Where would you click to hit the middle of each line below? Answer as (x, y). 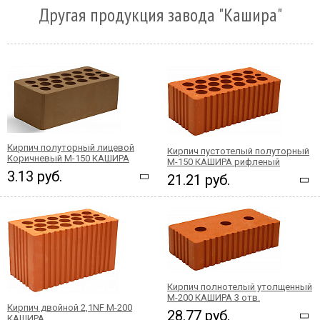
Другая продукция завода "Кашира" (160, 14)
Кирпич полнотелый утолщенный (240, 286)
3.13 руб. (35, 176)
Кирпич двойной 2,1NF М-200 (70, 307)
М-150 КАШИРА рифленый (224, 161)
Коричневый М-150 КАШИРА (68, 158)
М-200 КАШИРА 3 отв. (214, 297)
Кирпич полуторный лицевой (71, 147)
